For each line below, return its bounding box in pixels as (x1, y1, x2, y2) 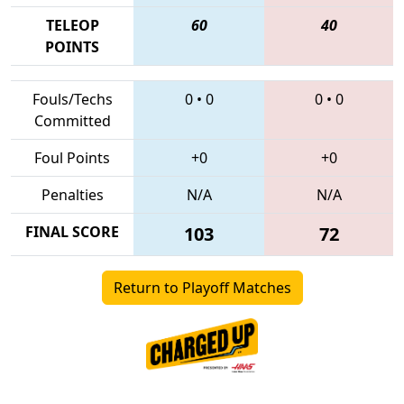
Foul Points (34, 147, 110, 168)
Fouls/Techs (32, 88, 113, 109)
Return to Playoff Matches (113, 277, 291, 298)
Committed (33, 110, 111, 131)
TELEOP (45, 14, 99, 35)
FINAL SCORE (25, 221, 119, 242)
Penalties (41, 184, 104, 205)
